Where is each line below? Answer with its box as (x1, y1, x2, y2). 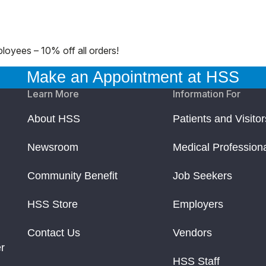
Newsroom (27, 141, 78, 153)
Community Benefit (27, 169, 118, 182)
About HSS (27, 112, 80, 125)
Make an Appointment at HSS (27, 68, 239, 86)
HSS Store (27, 198, 78, 210)
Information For (173, 87, 241, 100)
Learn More (27, 87, 79, 100)
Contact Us (27, 226, 80, 239)
